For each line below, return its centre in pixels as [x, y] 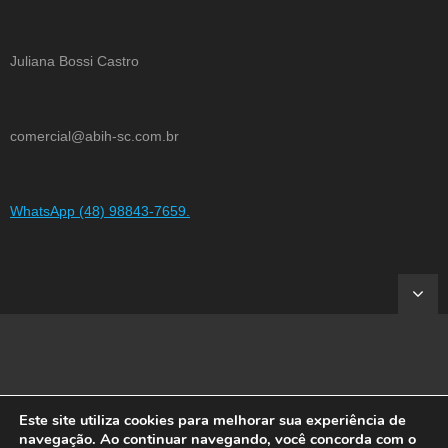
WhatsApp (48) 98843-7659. [100, 210]
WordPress [361, 435]
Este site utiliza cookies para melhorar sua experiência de [212, 420]
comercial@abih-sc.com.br [94, 135]
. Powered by [282, 435]
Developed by [93, 435]
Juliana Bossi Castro [74, 60]
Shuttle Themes [189, 435]
